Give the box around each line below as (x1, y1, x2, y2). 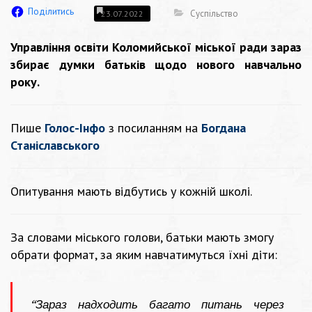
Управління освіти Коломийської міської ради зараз (10, 39, 302, 56)
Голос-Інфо (45, 120, 105, 136)
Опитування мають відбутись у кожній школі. (10, 183, 252, 200)
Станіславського (10, 137, 100, 154)
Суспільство (190, 7, 238, 19)
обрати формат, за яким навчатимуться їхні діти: (10, 247, 281, 263)
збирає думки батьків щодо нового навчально (10, 56, 302, 73)
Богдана (201, 120, 246, 136)
